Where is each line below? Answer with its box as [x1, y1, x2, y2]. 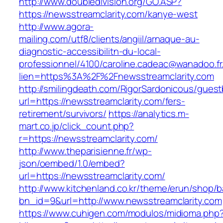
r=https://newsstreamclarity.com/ [19, 132, 158, 145]
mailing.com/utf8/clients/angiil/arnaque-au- [19, 32, 200, 46]
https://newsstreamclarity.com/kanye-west [19, 7, 198, 21]
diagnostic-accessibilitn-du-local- [19, 45, 161, 58]
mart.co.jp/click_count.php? [19, 119, 134, 133]
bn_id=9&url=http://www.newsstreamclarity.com [19, 194, 222, 208]
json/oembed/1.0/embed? [19, 157, 125, 170]
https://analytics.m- [108, 107, 189, 120]
